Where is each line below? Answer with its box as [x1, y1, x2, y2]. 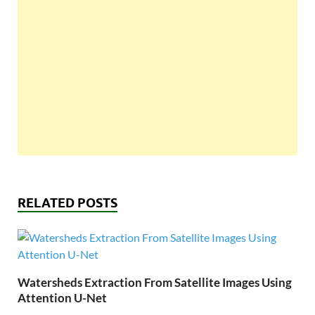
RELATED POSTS [18, 195, 117, 211]
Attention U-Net [18, 290, 107, 306]
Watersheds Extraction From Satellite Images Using [18, 275, 292, 290]
